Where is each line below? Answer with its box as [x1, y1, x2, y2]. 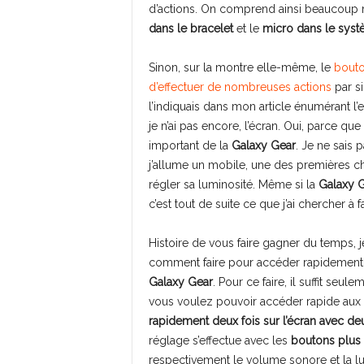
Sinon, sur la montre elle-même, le [148, 61, 334, 74]
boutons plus [290, 334, 361, 347]
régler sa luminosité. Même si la [148, 178, 318, 191]
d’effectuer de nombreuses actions [148, 80, 331, 93]
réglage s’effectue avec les [148, 334, 291, 347]
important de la [148, 139, 232, 152]
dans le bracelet [148, 22, 233, 35]
